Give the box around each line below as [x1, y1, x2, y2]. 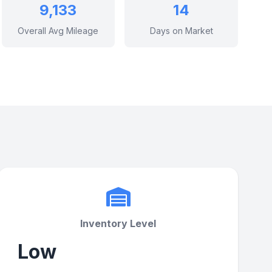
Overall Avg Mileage [18, 25, 99, 36]
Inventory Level [80, 217, 157, 229]
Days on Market [149, 25, 213, 36]
